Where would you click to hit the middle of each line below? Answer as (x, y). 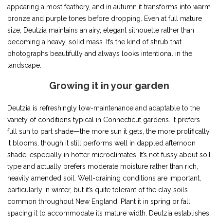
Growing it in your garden (109, 86)
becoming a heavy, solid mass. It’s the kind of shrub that (94, 42)
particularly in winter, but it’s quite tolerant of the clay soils (98, 190)
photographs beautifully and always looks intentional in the (100, 54)
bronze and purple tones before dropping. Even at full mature (105, 19)
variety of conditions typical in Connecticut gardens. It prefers (104, 120)
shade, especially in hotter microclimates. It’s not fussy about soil (109, 155)
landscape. (24, 65)
